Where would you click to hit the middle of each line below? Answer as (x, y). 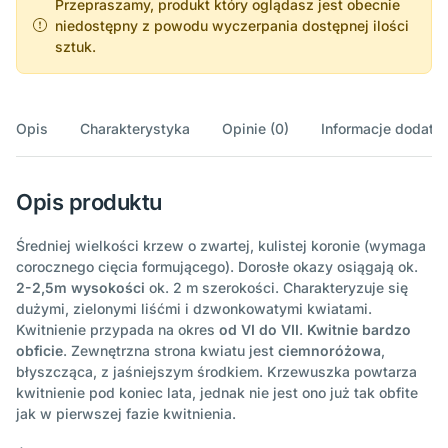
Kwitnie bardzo (359, 329)
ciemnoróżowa (329, 350)
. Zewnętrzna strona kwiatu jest (170, 350)
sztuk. (75, 46)
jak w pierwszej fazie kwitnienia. (126, 413)
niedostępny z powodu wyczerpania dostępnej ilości (232, 25)
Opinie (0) (255, 128)
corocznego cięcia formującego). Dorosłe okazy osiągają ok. (217, 266)
